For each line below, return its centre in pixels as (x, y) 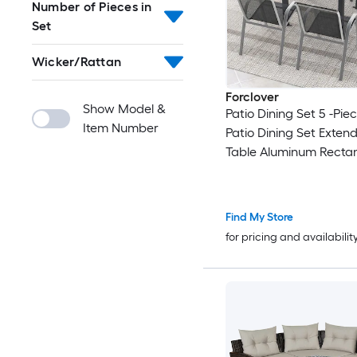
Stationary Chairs (275, 190)
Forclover (252, 97)
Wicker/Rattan (77, 62)
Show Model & (124, 109)
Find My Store (259, 218)
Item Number (121, 128)
